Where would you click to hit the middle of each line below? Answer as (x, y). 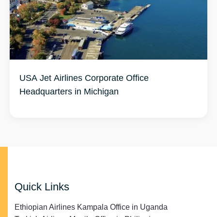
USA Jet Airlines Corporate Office (84, 78)
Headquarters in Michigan (69, 91)
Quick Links (42, 187)
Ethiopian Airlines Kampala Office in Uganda (91, 207)
